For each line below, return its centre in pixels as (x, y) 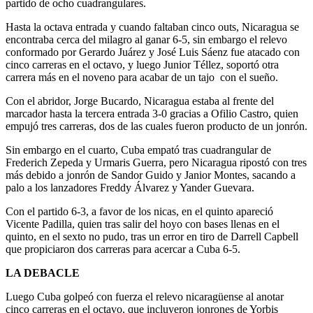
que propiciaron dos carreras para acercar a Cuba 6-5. (123, 249)
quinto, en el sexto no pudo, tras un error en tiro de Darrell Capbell (152, 236)
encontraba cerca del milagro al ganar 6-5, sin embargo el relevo (146, 39)
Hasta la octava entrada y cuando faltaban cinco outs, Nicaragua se (152, 27)
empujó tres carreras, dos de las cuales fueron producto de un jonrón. (156, 126)
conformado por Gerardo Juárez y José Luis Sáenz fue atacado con (153, 52)
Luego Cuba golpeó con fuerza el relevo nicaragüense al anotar (145, 296)
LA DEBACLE (43, 272)
